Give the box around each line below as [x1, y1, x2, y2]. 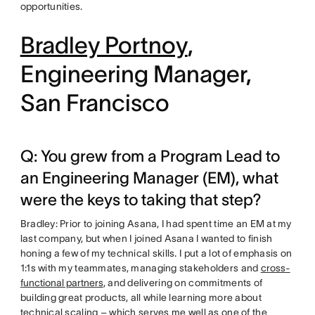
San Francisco [20, 89, 169, 116]
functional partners [20, 276, 103, 288]
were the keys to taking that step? [20, 190, 269, 209]
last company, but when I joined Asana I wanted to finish [20, 232, 273, 244]
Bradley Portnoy [20, 32, 188, 58]
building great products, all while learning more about [20, 291, 262, 303]
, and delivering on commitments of [103, 276, 263, 288]
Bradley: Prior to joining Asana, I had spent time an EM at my [20, 217, 292, 229]
